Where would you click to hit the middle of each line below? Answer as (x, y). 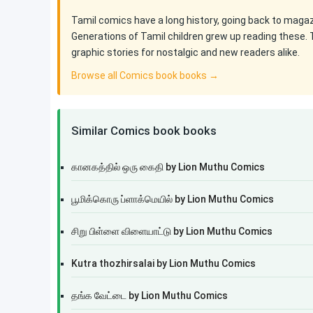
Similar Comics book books (144, 131)
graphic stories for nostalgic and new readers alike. (185, 52)
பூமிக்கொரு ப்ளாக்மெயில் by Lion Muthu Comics (173, 199)
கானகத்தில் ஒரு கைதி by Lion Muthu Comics (168, 167)
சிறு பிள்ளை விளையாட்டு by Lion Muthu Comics (172, 231)
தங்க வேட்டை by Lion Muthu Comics (150, 296)
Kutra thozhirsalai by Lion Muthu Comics (163, 263)
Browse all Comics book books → (145, 75)
